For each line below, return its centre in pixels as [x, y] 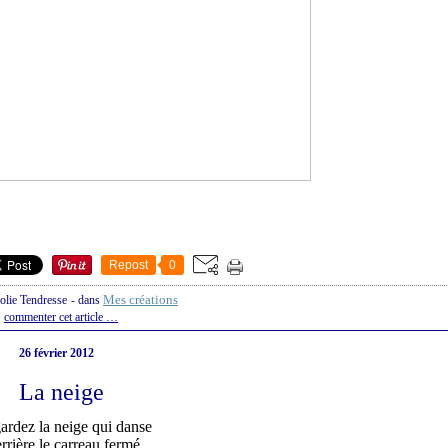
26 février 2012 [56, 353]
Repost [128, 265]
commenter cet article [55, 317]
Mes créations [140, 300]
